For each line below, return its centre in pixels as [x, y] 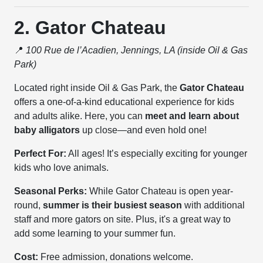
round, [29, 205]
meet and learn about [192, 116]
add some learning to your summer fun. [95, 233]
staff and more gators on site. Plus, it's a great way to [123, 219]
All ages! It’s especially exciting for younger [157, 154]
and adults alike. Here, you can [80, 116]
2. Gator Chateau [90, 28]
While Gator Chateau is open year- [160, 191]
